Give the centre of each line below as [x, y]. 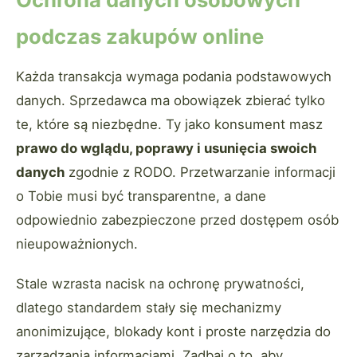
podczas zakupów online [140, 37]
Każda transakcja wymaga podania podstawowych [174, 77]
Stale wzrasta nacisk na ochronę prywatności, [160, 284]
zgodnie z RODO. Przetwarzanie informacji [200, 173]
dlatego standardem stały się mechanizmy [149, 308]
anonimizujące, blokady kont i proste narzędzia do [173, 332]
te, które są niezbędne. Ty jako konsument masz [169, 125]
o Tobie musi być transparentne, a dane [141, 196]
